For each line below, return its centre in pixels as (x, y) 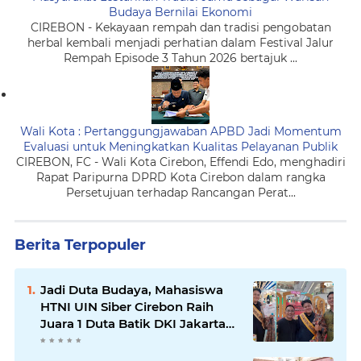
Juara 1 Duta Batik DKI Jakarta (133, 324)
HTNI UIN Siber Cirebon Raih (127, 307)
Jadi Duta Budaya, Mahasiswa (132, 290)
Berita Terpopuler (80, 245)
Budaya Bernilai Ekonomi (180, 12)
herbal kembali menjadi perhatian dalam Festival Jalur (180, 43)
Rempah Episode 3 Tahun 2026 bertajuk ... (180, 58)
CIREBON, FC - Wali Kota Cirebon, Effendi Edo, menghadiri (180, 162)
